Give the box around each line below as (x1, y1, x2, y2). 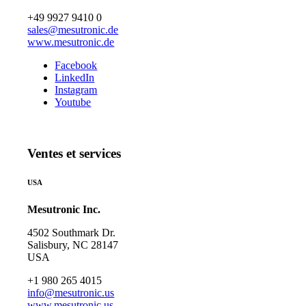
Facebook (55, 59, 98, 72)
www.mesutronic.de (27, 36, 115, 48)
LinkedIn (55, 72, 95, 84)
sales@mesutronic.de (27, 24, 119, 36)
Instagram (55, 84, 98, 96)
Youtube (55, 96, 92, 109)
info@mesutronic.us (27, 287, 115, 299)
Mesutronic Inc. (27, 204, 101, 216)
